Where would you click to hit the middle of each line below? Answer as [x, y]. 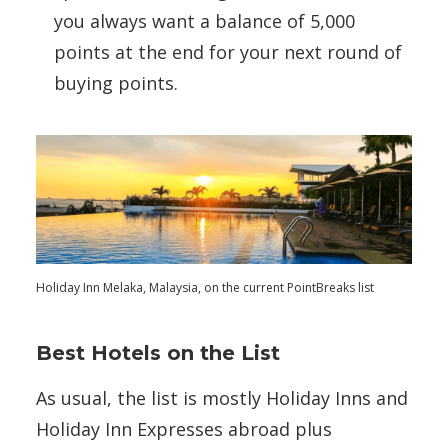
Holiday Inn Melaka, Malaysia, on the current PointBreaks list [205, 287]
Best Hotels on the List [158, 353]
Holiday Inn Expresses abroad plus [184, 429]
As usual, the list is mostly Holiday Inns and [222, 398]
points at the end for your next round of [228, 52]
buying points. [116, 83]
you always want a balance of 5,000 [204, 21]
